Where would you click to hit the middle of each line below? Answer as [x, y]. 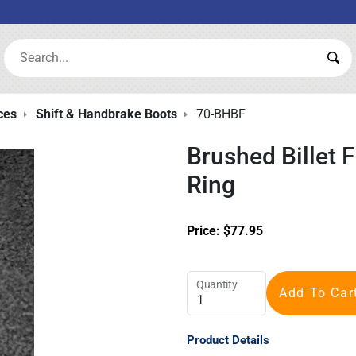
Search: [24, 47]
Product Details [228, 341]
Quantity [217, 284]
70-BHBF [221, 114]
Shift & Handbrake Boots [106, 114]
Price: [205, 230]
